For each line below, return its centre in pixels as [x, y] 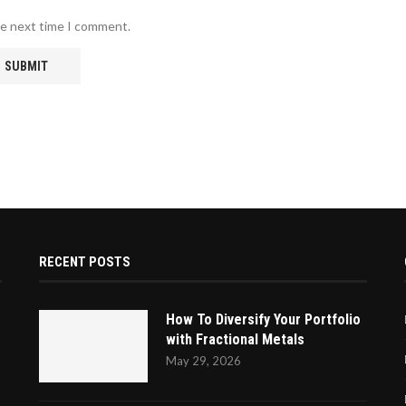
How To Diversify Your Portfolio [263, 320]
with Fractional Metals [235, 340]
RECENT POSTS [84, 262]
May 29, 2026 [203, 361]
